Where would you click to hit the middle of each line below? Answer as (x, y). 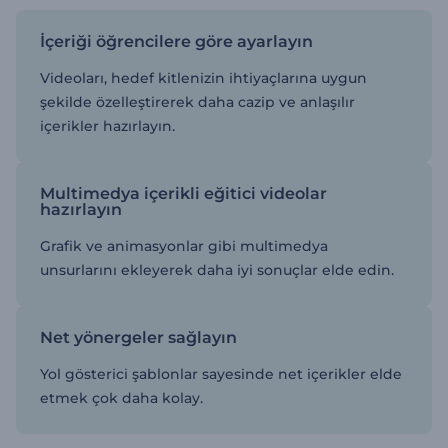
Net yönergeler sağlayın (138, 337)
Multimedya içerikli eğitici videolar (183, 193)
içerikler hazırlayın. (107, 125)
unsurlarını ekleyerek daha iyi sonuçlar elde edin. (217, 269)
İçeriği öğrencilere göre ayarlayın (176, 41)
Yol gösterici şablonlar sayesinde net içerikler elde (221, 373)
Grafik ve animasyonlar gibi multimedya (184, 245)
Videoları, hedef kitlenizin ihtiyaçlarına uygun (203, 77)
